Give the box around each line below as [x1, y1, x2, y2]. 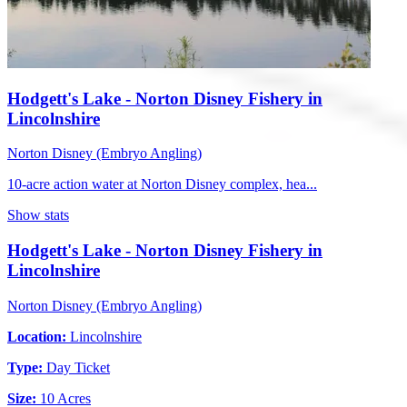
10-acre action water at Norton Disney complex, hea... [7, 176, 317, 193]
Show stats [7, 207, 69, 223]
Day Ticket [43, 359, 110, 375]
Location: [7, 328, 66, 344]
